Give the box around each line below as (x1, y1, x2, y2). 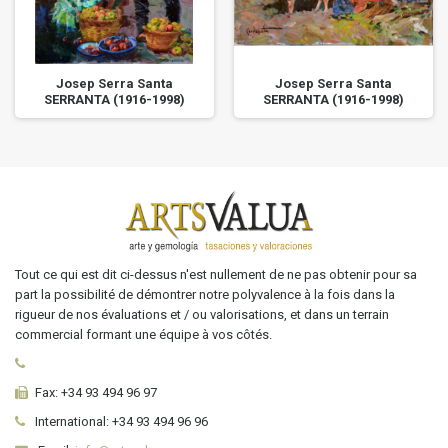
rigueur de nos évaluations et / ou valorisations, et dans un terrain (15, 307, 389, 323)
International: (35, 414, 109, 430)
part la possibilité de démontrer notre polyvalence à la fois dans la (15, 287, 395, 303)
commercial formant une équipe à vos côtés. (15, 327, 272, 343)
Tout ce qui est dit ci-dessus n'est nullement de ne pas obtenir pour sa (15, 267, 417, 283)
